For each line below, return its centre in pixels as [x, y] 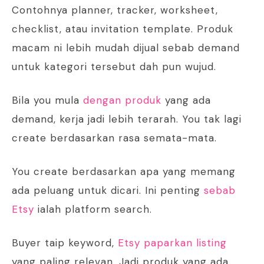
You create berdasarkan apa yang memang [124, 172]
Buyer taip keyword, [65, 243]
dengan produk [122, 100]
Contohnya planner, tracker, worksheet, [115, 10]
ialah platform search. [93, 209]
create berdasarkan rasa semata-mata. [114, 138]
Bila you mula [47, 100]
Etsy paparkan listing [172, 243]
